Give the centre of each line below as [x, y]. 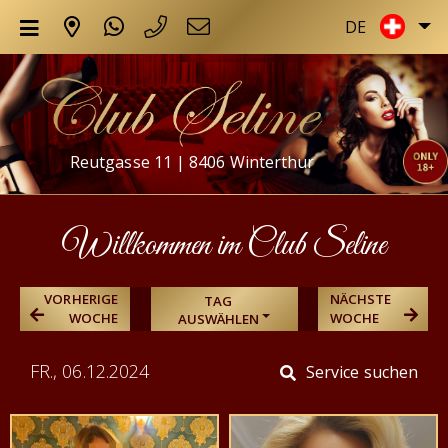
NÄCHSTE [361, 298]
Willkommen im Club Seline [224, 245]
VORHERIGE [81, 298]
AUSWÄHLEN [218, 318]
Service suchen [361, 371]
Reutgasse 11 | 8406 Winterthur [192, 161]
